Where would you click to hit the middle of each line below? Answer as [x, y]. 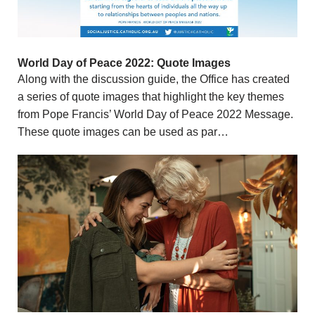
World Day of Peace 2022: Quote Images [124, 63]
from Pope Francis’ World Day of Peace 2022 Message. [155, 115]
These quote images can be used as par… [123, 132]
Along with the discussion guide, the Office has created [154, 79]
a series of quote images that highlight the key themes [151, 97]
